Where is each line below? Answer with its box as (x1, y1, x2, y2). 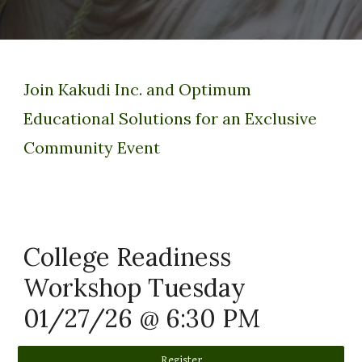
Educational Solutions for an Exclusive (23, 108, 318, 128)
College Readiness (23, 241, 232, 272)
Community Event (23, 137, 161, 158)
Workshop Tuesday (23, 271, 246, 303)
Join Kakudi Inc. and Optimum (23, 79, 252, 99)
